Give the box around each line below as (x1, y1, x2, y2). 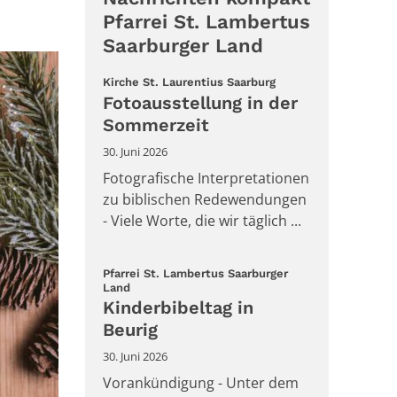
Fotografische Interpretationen (103, 167, 309, 188)
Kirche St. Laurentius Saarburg (103, 75, 276, 90)
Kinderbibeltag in (103, 297, 253, 319)
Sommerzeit (103, 113, 209, 136)
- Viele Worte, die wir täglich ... (103, 210, 301, 230)
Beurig (103, 319, 158, 341)
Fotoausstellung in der (103, 91, 298, 113)
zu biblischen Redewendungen (103, 189, 307, 209)
